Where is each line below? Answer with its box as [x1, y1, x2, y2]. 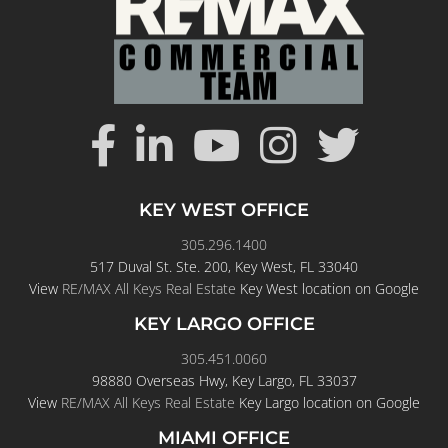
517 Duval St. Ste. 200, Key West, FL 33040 [90, 296, 358, 316]
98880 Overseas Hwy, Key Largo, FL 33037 [91, 410, 357, 430]
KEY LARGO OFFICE [133, 352, 315, 375]
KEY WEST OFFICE [139, 238, 309, 261]
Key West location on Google [236, 318, 419, 338]
